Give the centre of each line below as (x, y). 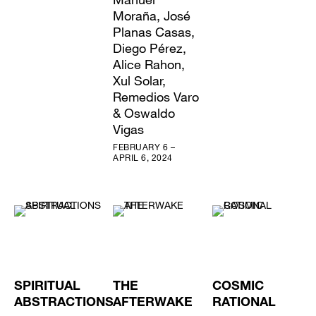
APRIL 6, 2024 (143, 157)
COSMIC (238, 287)
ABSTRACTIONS (64, 303)
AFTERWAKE (153, 303)
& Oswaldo (144, 113)
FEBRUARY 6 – (144, 146)
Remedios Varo (156, 96)
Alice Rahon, (149, 64)
